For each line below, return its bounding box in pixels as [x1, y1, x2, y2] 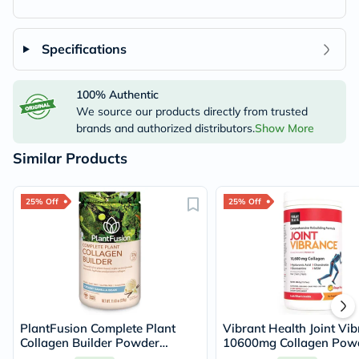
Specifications [41, 41, 127, 57]
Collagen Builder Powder [20, 335, 159, 350]
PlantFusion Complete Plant [20, 321, 175, 336]
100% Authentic [75, 87, 159, 102]
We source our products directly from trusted [75, 104, 308, 119]
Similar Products [13, 149, 127, 167]
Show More [254, 121, 314, 135]
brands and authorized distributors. [75, 121, 255, 135]
